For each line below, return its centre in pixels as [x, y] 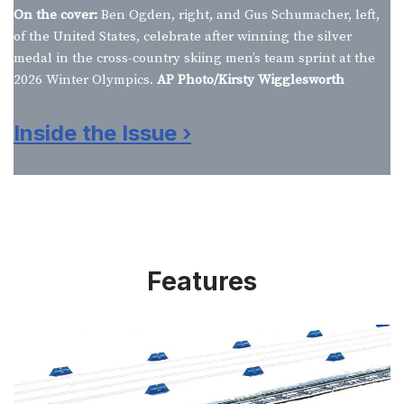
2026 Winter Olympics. [85, 80]
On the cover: [55, 15]
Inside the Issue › [102, 133]
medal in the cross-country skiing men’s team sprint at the [194, 59]
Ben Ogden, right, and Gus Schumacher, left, [239, 15]
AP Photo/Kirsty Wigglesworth [251, 80]
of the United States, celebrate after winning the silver [183, 37]
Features [202, 282]
